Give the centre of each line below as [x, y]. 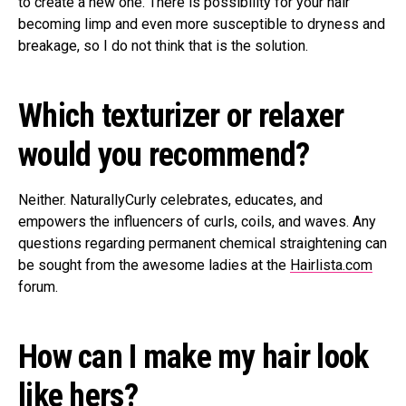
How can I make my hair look [193, 357]
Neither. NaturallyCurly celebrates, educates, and [170, 200]
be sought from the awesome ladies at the [154, 265]
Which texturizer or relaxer [181, 116]
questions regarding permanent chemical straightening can [203, 243]
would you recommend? [164, 155]
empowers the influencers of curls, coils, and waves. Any [197, 222]
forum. [38, 287]
